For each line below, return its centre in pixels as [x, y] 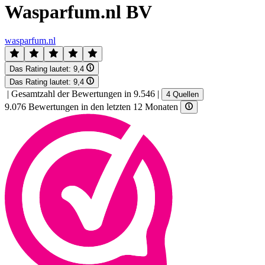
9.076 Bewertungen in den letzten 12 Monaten [93, 107]
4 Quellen [182, 94]
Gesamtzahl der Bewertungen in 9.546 [83, 93]
